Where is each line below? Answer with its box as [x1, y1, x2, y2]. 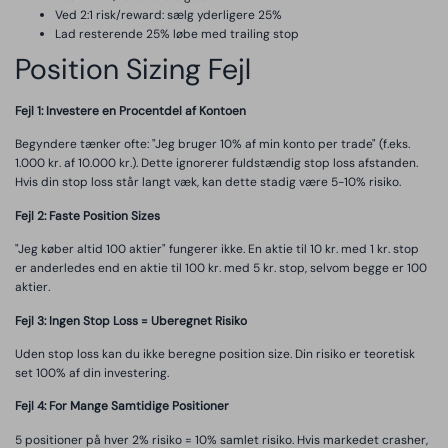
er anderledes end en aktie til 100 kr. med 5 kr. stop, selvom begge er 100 [15, 260, 427, 277]
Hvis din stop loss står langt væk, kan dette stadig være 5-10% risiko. [15, 174, 401, 191]
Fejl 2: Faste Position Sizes [15, 207, 160, 224]
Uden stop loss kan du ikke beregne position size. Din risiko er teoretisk [15, 346, 415, 363]
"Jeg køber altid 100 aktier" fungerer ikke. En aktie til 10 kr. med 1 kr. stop [15, 241, 419, 258]
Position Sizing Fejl [15, 50, 251, 89]
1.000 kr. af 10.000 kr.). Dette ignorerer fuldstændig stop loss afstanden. [15, 155, 418, 172]
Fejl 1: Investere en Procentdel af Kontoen [15, 103, 246, 120]
